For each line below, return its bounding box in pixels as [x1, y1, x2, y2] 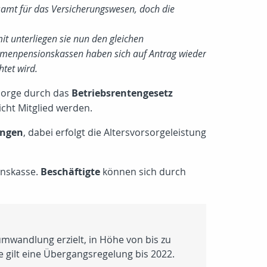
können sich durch [100, 165, 186, 178]
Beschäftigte [41, 165, 100, 178]
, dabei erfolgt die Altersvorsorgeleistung [23, 126, 206, 139]
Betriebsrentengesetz [72, 86, 173, 100]
